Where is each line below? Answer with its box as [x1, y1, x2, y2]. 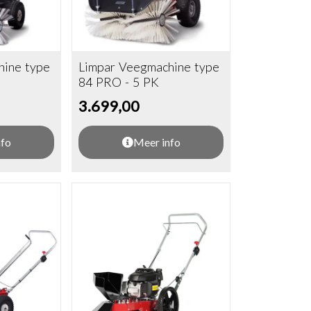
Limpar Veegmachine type [78, 59, 220, 75]
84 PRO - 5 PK [78, 74, 160, 90]
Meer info [133, 135, 180, 149]
